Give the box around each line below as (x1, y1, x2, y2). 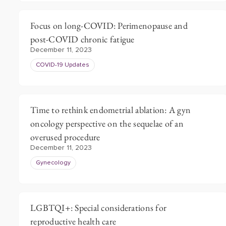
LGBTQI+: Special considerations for (30, 202, 167, 213)
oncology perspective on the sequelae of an (30, 118, 184, 129)
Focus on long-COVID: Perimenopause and (30, 20, 188, 31)
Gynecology (36, 160, 71, 166)
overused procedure (30, 131, 100, 143)
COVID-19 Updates (36, 62, 89, 68)
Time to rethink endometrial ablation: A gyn (30, 104, 191, 116)
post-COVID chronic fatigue (30, 33, 135, 45)
